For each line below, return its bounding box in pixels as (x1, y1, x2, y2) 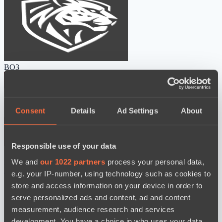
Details (71, 106, 95, 115)
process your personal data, (105, 157, 204, 166)
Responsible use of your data (11, 141, 116, 150)
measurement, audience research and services (11, 205, 175, 214)
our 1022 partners (40, 157, 105, 166)
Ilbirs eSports (4, 148, 45, 157)
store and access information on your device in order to (11, 181, 203, 190)
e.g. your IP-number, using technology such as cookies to (11, 169, 211, 178)
